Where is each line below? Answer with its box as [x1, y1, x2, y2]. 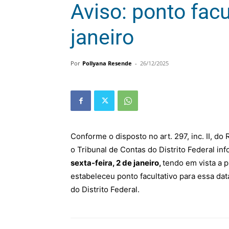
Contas [120, 145, 146, 154]
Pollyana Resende [82, 59, 132, 67]
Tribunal [77, 145, 107, 154]
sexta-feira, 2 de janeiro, [71, 158, 163, 168]
